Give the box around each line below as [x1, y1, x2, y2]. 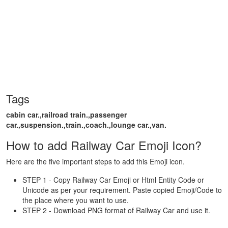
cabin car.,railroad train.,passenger [6, 109, 127, 120]
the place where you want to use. [22, 195, 129, 206]
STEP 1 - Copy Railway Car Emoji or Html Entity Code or [22, 175, 204, 185]
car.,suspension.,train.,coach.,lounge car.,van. [6, 120, 166, 130]
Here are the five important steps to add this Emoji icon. [6, 156, 185, 167]
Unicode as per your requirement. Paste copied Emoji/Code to [22, 185, 222, 195]
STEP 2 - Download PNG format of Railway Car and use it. [22, 205, 210, 216]
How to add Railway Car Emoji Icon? [6, 136, 202, 154]
